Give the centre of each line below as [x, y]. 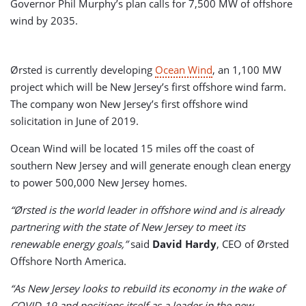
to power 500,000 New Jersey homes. [99, 182]
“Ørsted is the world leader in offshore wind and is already [147, 209]
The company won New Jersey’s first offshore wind [129, 103]
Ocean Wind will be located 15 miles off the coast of [132, 148]
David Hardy [184, 244]
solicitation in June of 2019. [74, 121]
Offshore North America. [68, 261]
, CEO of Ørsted [253, 244]
